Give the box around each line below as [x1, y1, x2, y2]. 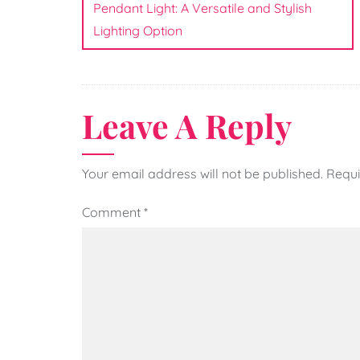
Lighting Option [93, 22, 182, 39]
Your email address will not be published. [82, 166, 323, 182]
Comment [82, 204, 144, 221]
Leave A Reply [82, 104, 292, 148]
